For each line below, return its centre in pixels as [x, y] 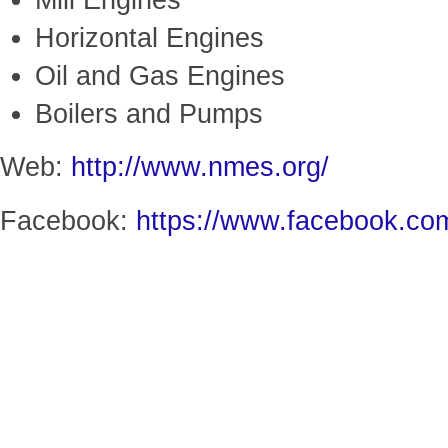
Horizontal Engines [149, 38]
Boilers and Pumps [149, 114]
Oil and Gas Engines [160, 76]
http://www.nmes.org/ [200, 167]
